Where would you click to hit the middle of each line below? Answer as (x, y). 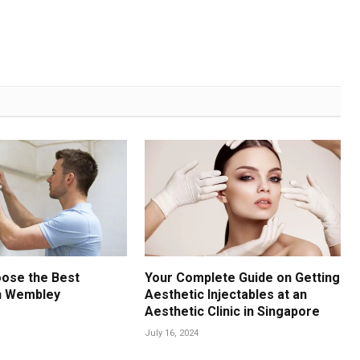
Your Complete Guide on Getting (243, 277)
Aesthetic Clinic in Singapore (233, 311)
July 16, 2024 (172, 333)
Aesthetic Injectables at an (226, 294)
